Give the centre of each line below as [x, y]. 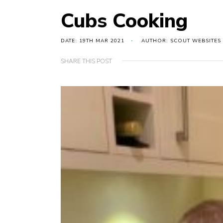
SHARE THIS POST [86, 61]
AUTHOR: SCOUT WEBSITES [181, 41]
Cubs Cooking [124, 21]
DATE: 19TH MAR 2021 [93, 41]
